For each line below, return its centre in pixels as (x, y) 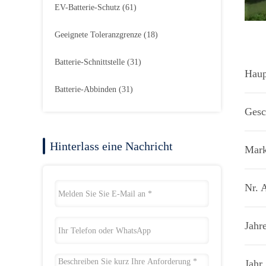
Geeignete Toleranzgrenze (98, 35)
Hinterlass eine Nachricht (111, 146)
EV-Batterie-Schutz (87, 7)
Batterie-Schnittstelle (90, 62)
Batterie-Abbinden (85, 89)
